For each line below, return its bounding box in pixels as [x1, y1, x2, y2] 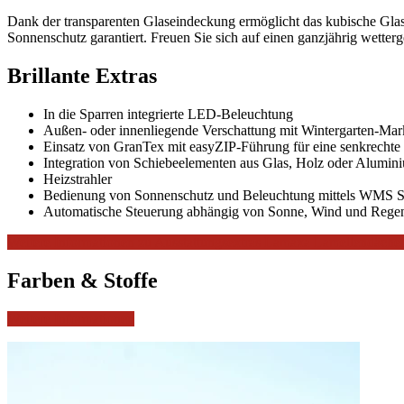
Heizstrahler [43, 171, 112, 188]
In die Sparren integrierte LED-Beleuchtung [43, 106, 293, 123]
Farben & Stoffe [7, 268, 158, 292]
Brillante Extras [7, 64, 157, 88]
